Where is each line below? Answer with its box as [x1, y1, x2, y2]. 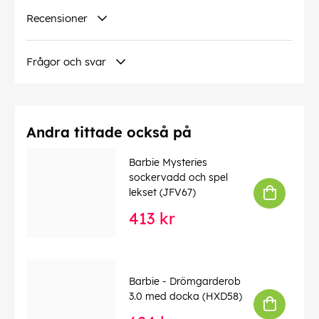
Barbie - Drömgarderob [129, 274, 241, 288]
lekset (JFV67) [129, 186, 196, 199]
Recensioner [26, 11, 88, 26]
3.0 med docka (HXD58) [129, 289, 242, 303]
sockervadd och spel [129, 171, 228, 184]
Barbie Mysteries [129, 156, 207, 169]
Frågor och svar [26, 55, 106, 69]
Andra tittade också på [26, 123, 192, 142]
